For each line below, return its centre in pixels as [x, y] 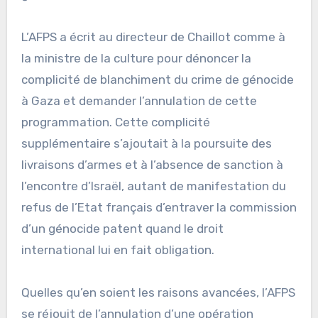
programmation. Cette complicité [115, 122]
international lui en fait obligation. [117, 250]
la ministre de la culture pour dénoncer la [136, 59]
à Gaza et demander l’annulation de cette [139, 101]
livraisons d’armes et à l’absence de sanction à [152, 165]
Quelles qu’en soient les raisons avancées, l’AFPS [158, 293]
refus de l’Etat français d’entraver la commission [159, 208]
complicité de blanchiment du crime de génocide [157, 80]
